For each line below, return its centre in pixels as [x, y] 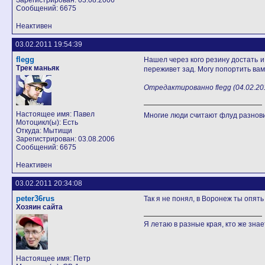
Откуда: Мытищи [44, 131]
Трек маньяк [38, 68]
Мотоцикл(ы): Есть [47, 122]
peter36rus [35, 198]
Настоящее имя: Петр [53, 258]
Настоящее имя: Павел [55, 114]
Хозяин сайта [39, 207]
